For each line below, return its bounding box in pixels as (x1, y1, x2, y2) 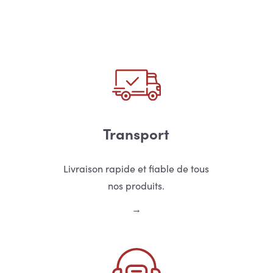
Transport (103, 123, 170, 144)
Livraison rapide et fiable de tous (63, 162, 210, 175)
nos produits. (108, 179, 165, 193)
